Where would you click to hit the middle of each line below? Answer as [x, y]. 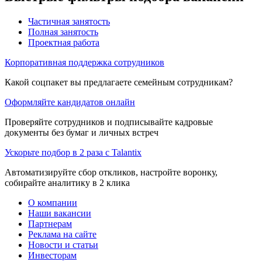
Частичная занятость [69, 21]
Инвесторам [52, 255]
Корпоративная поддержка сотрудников [85, 62]
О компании [53, 202]
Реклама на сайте [62, 234]
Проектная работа [64, 42]
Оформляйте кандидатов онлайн [70, 102]
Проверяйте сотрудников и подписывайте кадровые [109, 122]
